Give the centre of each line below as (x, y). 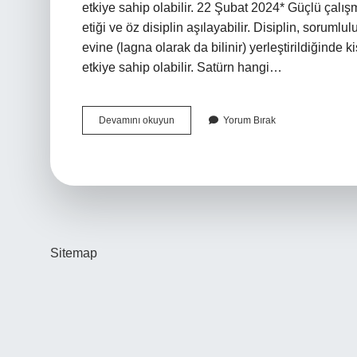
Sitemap (74, 253)
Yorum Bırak (249, 120)
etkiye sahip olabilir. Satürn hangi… (182, 67)
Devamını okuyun (137, 120)
